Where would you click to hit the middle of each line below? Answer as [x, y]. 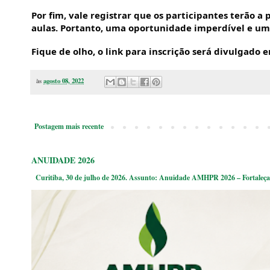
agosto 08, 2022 [64, 81]
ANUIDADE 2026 [63, 160]
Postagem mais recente [69, 127]
